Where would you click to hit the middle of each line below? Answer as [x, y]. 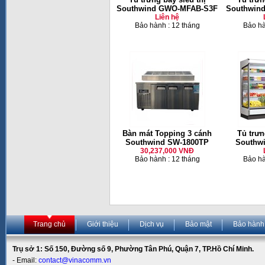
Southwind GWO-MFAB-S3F [167, 9]
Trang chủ [49, 224]
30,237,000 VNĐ [167, 151]
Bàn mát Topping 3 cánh [167, 133]
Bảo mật [198, 224]
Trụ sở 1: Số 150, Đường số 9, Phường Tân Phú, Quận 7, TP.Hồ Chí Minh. [133, 249]
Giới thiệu [103, 224]
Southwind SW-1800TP [167, 142]
